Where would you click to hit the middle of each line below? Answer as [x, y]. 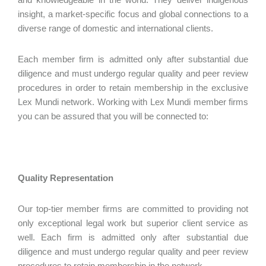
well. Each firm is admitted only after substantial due [133, 237]
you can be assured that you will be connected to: [113, 116]
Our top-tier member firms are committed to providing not [133, 209]
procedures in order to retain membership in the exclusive [133, 88]
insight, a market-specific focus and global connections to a [133, 14]
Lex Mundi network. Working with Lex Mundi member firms [133, 102]
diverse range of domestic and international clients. [115, 28]
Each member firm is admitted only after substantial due [133, 59]
